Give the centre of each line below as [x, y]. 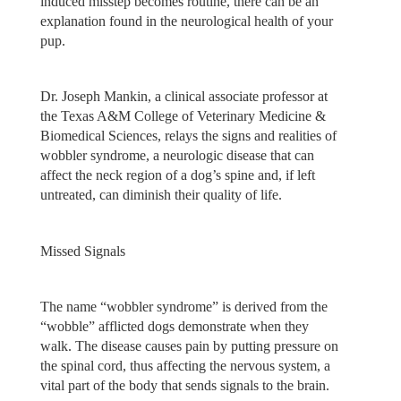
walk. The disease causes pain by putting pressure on [189, 346]
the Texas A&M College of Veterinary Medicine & [183, 116]
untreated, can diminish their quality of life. [161, 195]
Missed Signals [82, 251]
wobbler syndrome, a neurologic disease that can [177, 156]
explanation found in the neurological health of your [186, 21]
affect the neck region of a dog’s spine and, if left [177, 175]
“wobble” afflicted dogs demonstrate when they [174, 327]
